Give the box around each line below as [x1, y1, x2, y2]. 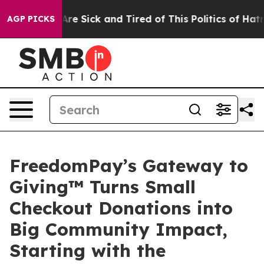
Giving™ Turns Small [9, 176, 196, 198]
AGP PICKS [7, 14, 55, 24]
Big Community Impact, [9, 218, 227, 240]
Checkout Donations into [9, 197, 233, 219]
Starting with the [9, 239, 166, 262]
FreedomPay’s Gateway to [9, 154, 248, 177]
